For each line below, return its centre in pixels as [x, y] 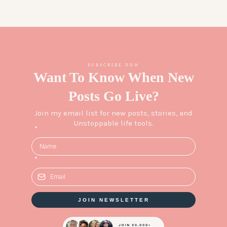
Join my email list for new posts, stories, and [113, 113]
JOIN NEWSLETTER [113, 200]
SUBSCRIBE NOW [113, 65]
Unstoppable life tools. [113, 123]
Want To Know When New [113, 78]
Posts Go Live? [113, 96]
